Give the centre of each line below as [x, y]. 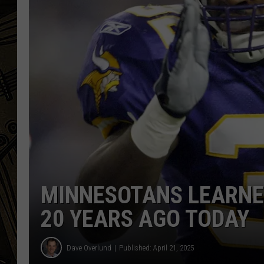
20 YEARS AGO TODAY [145, 219]
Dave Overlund [89, 247]
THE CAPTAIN [208, 24]
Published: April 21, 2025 [156, 247]
